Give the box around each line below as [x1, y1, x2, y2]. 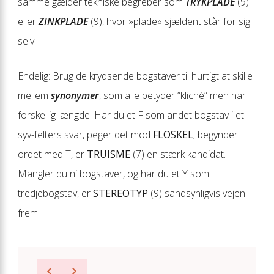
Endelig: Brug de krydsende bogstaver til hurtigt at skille [18, 68, 253, 83]
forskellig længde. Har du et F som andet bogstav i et [18, 108, 244, 122]
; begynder [193, 127, 238, 141]
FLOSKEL [153, 127, 193, 141]
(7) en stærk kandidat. [130, 147, 226, 161]
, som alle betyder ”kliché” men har [99, 88, 246, 102]
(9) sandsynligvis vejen [148, 186, 245, 200]
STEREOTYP [93, 186, 148, 200]
